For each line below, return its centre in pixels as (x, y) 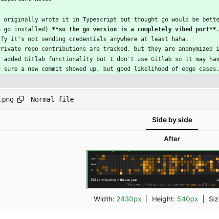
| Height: (159, 198)
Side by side (172, 120)
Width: (105, 198)
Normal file (52, 99)
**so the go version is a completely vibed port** (134, 30)
